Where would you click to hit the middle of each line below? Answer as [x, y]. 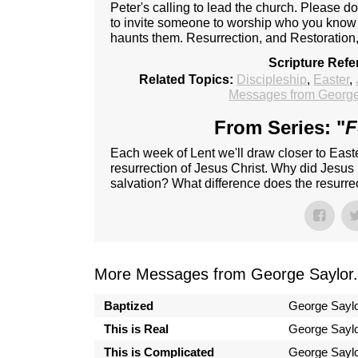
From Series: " [279, 128]
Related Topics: [187, 80]
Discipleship [272, 80]
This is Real [136, 329]
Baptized [128, 306]
